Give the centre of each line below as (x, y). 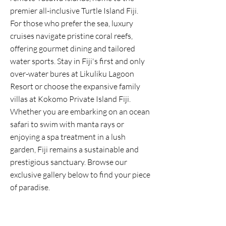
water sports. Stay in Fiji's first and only (77, 61)
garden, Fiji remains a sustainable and (74, 149)
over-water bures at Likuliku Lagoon (72, 74)
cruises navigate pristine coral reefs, (71, 36)
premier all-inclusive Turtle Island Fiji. (74, 11)
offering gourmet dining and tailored (73, 48)
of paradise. (30, 187)
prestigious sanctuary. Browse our (69, 162)
